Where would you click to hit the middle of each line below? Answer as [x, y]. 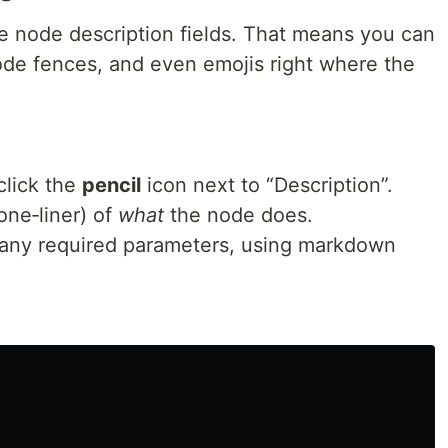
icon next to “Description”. [267, 185]
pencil [111, 185]
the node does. [238, 215]
